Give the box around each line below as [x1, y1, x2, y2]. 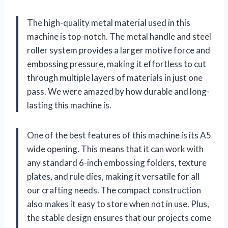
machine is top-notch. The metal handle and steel [27, 31, 211, 42]
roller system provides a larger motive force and [27, 44, 210, 55]
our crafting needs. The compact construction [27, 184, 201, 195]
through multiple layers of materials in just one [27, 72, 203, 83]
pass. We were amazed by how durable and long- [27, 85, 210, 97]
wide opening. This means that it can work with [27, 143, 204, 154]
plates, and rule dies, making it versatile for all [27, 170, 199, 182]
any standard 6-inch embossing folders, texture [27, 157, 207, 168]
